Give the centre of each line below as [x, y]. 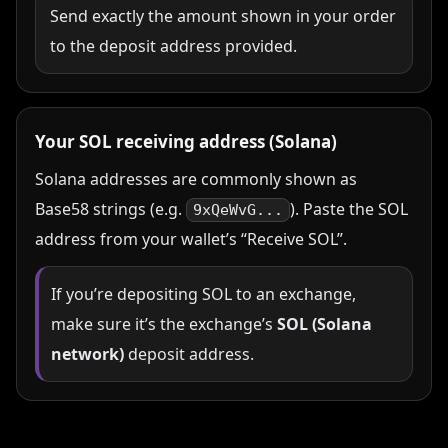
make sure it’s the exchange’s [164, 324]
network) [87, 354]
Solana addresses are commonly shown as [196, 179]
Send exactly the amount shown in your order [223, 16]
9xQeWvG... [238, 210]
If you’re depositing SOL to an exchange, [203, 294]
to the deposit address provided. [173, 46]
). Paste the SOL [349, 209]
